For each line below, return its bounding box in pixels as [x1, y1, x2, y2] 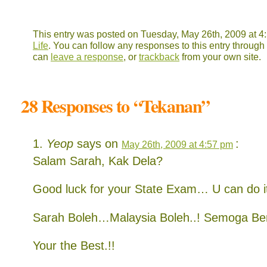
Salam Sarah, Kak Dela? [33, 154, 163, 167]
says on [73, 136, 122, 150]
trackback [139, 51, 179, 62]
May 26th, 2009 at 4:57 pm [122, 138, 233, 150]
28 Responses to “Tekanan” [21, 92, 210, 119]
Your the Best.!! [33, 239, 115, 252]
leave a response [51, 51, 123, 62]
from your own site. [179, 51, 261, 62]
